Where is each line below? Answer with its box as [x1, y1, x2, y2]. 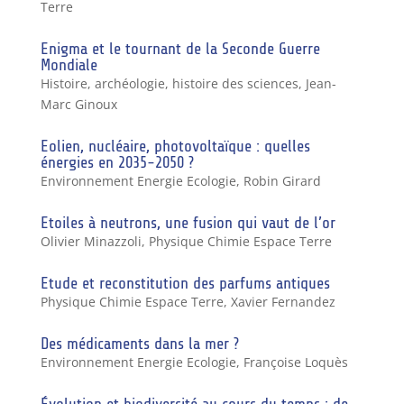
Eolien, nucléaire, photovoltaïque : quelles [40, 136, 310, 155]
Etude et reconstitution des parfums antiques [40, 273, 330, 292]
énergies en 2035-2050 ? [40, 152, 194, 171]
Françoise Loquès [243, 353, 348, 371]
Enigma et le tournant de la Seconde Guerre [40, 39, 320, 58]
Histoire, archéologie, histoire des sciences [40, 74, 298, 92]
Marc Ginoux [40, 95, 117, 113]
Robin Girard [243, 171, 321, 189]
